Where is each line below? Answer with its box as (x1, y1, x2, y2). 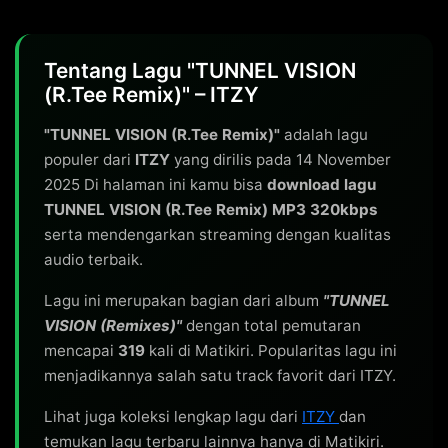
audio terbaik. (44, 250, 143, 269)
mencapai (44, 341, 118, 360)
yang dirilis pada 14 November (170, 150, 391, 169)
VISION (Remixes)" (44, 316, 182, 335)
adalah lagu (280, 125, 368, 144)
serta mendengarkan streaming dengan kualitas (44, 225, 391, 244)
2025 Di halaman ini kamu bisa (44, 175, 267, 194)
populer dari (44, 150, 135, 169)
